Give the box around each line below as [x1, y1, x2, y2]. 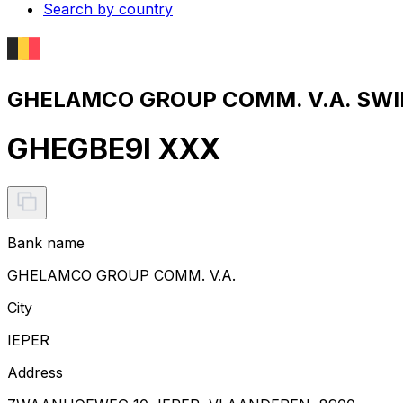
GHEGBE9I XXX [7, 131, 220, 167]
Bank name [7, 233, 85, 252]
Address [7, 363, 63, 381]
